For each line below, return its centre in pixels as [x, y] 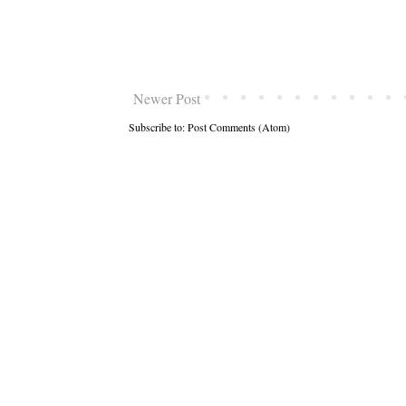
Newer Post [167, 98]
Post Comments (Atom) [239, 127]
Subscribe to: [158, 127]
